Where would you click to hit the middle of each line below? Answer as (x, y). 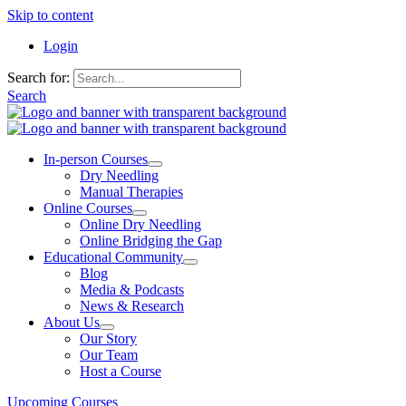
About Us (72, 322)
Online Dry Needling (140, 224)
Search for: (39, 77)
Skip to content (50, 15)
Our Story (108, 338)
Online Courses (88, 208)
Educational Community (113, 257)
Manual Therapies (131, 192)
